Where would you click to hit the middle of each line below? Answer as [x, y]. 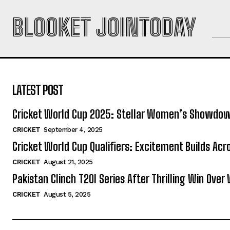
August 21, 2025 [68, 162]
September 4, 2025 [73, 130]
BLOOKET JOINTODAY [104, 28]
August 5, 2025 [67, 194]
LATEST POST [38, 90]
